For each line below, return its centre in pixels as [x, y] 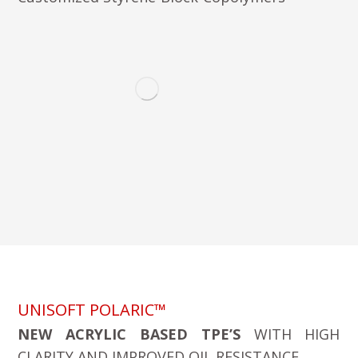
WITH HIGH [290, 334]
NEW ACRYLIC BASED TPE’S [129, 334]
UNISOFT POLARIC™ [92, 309]
